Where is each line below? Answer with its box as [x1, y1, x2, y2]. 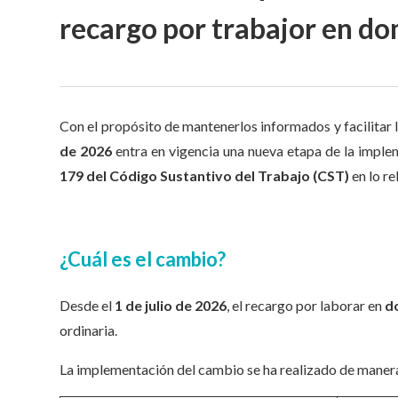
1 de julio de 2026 [115, 296, 227, 314]
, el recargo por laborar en [227, 296, 386, 314]
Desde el [60, 296, 115, 314]
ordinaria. [60, 321, 118, 338]
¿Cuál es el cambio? [60, 247, 227, 272]
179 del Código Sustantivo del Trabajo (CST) [60, 167, 350, 185]
